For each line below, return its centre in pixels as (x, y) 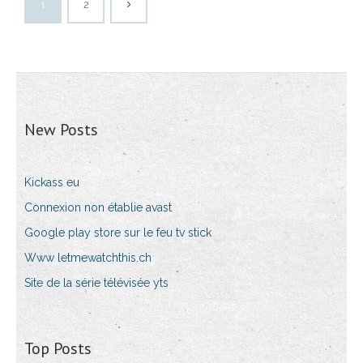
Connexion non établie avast (98, 207)
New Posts (61, 130)
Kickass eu (52, 182)
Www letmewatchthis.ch (88, 258)
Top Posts (58, 348)
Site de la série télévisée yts (96, 283)
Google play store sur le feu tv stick (118, 233)
